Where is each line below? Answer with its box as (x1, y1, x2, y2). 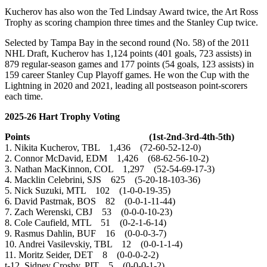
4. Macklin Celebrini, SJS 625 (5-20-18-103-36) (5, 174, 200, 185)
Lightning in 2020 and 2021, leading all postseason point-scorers (5, 80, 247, 91)
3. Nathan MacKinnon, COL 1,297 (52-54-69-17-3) (5, 163, 215, 174)
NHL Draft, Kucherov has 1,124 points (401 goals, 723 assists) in (5, 48, 252, 58)
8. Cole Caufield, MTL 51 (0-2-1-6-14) (5, 217, 166, 228)
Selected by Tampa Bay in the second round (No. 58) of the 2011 (5, 37, 250, 48)
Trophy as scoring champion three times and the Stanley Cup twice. (5, 17, 258, 27)
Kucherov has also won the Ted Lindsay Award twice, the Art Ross (5, 6, 258, 17)
